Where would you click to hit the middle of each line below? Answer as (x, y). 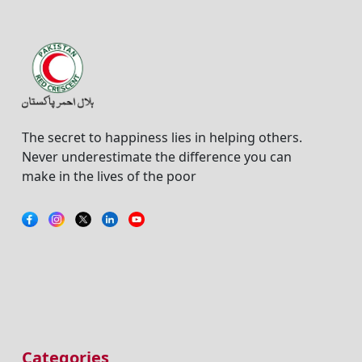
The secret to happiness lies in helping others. (162, 138)
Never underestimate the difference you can (156, 157)
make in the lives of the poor (109, 177)
